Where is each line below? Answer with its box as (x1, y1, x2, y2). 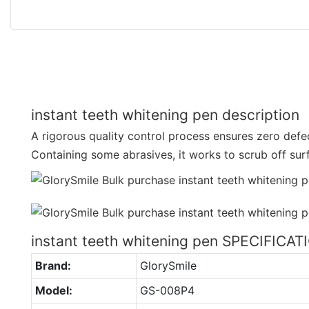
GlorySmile (139, 258, 197, 272)
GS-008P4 (139, 283, 195, 297)
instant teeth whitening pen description (31, 106, 299, 123)
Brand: (34, 258, 71, 272)
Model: (34, 283, 72, 297)
